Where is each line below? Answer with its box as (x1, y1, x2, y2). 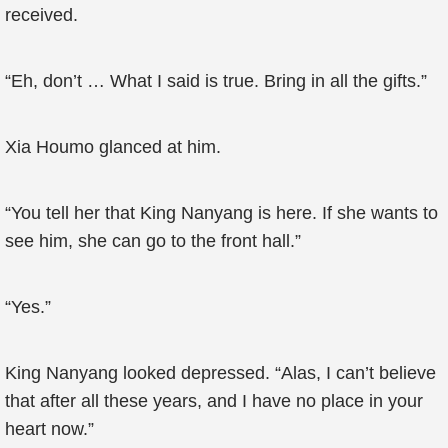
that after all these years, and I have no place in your (5, 391, 423, 411)
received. (5, 5, 78, 25)
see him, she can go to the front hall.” (5, 231, 301, 251)
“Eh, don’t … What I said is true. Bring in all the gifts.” (5, 71, 427, 91)
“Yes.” (5, 297, 51, 317)
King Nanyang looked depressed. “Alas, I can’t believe (5, 363, 436, 383)
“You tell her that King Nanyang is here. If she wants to (5, 203, 438, 223)
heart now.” (5, 419, 94, 439)
